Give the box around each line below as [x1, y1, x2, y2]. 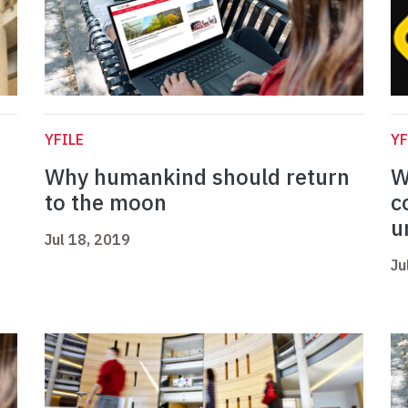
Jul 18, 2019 [45, 230, 130, 250]
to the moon [45, 188, 167, 218]
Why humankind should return [45, 162, 350, 192]
